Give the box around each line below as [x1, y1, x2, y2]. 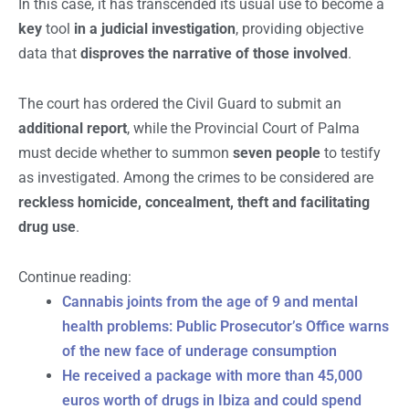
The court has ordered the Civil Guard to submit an [18, 95, 341, 113]
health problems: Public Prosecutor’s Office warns [62, 318, 389, 336]
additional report [18, 120, 127, 138]
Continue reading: [18, 268, 131, 287]
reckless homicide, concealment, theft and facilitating [18, 194, 370, 212]
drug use [18, 218, 76, 236]
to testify [320, 144, 381, 163]
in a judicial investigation [74, 20, 236, 38]
